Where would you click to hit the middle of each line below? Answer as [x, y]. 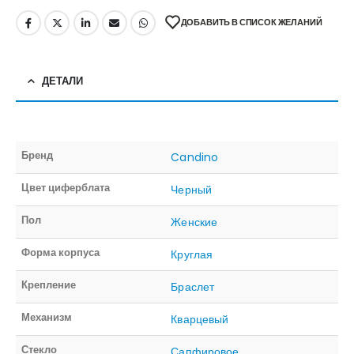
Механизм [47, 317]
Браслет [192, 286]
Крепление [49, 284]
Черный [191, 189]
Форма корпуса [61, 252]
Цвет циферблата [66, 187]
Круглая [192, 254]
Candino [194, 157]
